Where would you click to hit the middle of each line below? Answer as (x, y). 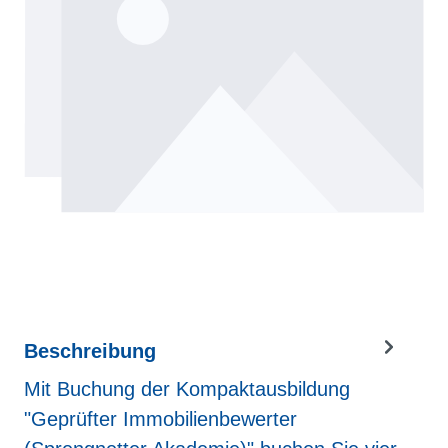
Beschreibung (90, 351)
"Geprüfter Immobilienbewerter (160, 419)
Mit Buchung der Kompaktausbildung (187, 389)
